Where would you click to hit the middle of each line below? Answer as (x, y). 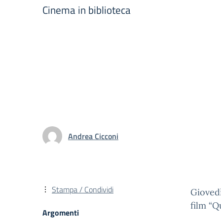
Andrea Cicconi (93, 136)
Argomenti (61, 213)
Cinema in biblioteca (87, 10)
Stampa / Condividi (83, 189)
